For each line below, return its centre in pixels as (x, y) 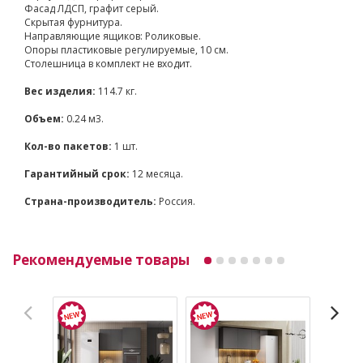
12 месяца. (156, 173)
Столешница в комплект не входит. (108, 63)
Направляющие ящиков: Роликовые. (113, 36)
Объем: (44, 118)
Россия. (176, 201)
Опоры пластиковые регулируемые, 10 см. (126, 49)
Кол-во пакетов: (68, 146)
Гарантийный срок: (77, 173)
